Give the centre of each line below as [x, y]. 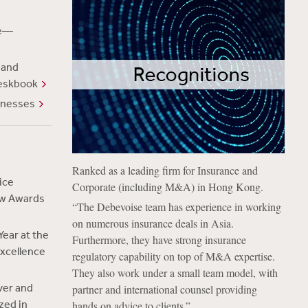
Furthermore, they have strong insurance [159, 240]
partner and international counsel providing [164, 289]
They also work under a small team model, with [175, 273]
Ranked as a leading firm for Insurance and [165, 170]
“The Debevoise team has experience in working [176, 207]
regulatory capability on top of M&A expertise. [173, 256]
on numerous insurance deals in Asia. [153, 223]
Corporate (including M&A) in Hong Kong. [167, 187]
